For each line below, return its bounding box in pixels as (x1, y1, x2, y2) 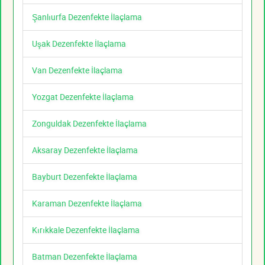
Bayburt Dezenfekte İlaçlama (32, 171, 137, 183)
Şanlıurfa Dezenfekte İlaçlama (32, 11, 142, 23)
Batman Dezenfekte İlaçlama (32, 251, 137, 263)
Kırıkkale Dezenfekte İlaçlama (32, 224, 140, 236)
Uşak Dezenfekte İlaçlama (32, 38, 126, 50)
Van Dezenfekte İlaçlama (32, 64, 122, 76)
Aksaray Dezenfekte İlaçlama (32, 144, 138, 156)
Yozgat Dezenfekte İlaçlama (32, 91, 134, 103)
